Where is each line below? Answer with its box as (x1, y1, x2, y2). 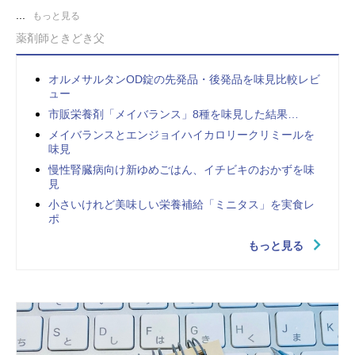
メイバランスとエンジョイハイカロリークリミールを (48, 128, 315, 141)
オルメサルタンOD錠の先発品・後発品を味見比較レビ (48, 72, 320, 86)
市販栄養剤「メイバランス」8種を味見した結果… (48, 107, 299, 120)
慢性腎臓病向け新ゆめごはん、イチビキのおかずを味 (48, 162, 315, 176)
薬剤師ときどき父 (16, 31, 105, 44)
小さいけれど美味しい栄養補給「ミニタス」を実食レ (48, 197, 315, 211)
